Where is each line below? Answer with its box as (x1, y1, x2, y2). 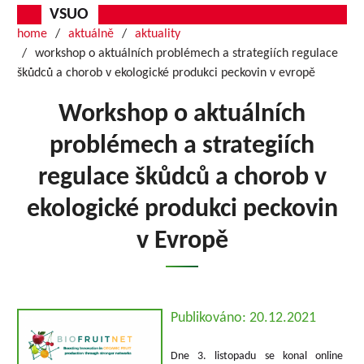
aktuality (135, 28, 181, 41)
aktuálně (68, 28, 115, 41)
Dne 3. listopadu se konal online (171, 350, 343, 362)
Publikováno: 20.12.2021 (171, 310, 317, 326)
